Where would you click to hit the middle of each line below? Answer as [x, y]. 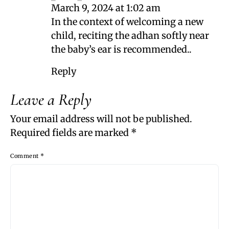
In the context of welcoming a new [127, 22]
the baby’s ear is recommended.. [121, 50]
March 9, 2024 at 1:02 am [106, 8]
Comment [26, 156]
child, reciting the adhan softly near [130, 36]
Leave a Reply [51, 100]
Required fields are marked [71, 133]
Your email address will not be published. [101, 119]
